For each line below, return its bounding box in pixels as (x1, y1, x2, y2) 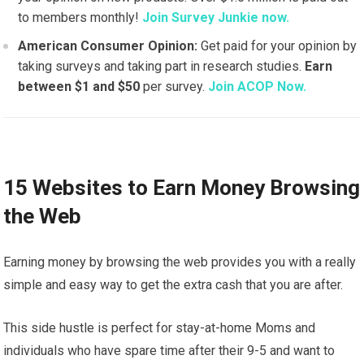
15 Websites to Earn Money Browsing (3, 175, 361, 201)
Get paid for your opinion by (201, 38, 357, 54)
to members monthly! (18, 10, 143, 26)
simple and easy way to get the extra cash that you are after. (3, 277, 344, 293)
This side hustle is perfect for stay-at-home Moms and (3, 320, 316, 336)
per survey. (140, 79, 209, 95)
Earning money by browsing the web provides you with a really (3, 254, 357, 271)
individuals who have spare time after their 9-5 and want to (3, 343, 336, 359)
